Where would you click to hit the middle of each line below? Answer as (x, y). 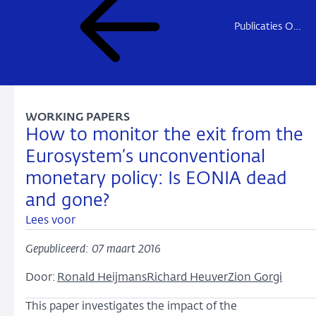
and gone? (67, 201)
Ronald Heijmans (102, 278)
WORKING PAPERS (78, 118)
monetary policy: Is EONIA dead (156, 179)
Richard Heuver (187, 278)
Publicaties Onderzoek (264, 26)
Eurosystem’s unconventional (145, 157)
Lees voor (50, 221)
